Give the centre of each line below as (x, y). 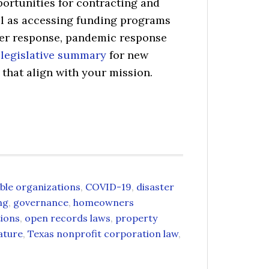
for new (127, 55)
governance (41, 202)
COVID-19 (108, 187)
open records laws (68, 218)
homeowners (104, 202)
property (136, 218)
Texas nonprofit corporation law (103, 234)
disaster (155, 187)
